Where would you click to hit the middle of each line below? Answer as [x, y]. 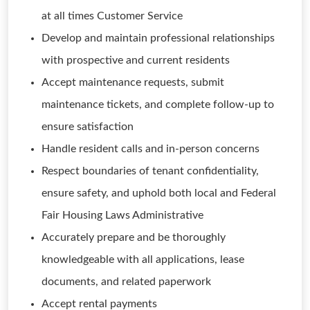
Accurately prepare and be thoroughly [134, 237]
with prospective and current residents [136, 60]
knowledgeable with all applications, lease [143, 259]
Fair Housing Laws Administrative [122, 215]
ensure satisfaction [88, 127]
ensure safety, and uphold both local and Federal [159, 193]
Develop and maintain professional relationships [158, 38]
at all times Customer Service [112, 16]
